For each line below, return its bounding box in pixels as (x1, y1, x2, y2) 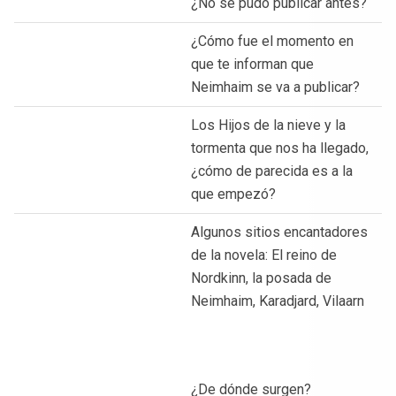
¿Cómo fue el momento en (191, 32, 354, 49)
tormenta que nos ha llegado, (191, 139, 369, 156)
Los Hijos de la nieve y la (191, 116, 346, 133)
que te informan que (191, 55, 314, 72)
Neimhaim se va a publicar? (191, 78, 360, 95)
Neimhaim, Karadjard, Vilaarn (191, 292, 364, 309)
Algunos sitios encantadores (191, 223, 368, 240)
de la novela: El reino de (191, 246, 337, 263)
